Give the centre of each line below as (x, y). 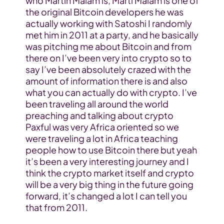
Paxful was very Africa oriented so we (102, 127)
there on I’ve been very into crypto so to (108, 58)
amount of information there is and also (106, 81)
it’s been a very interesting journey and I (107, 161)
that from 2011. (56, 207)
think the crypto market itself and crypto (109, 173)
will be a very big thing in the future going (109, 184)
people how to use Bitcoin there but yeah (111, 150)
